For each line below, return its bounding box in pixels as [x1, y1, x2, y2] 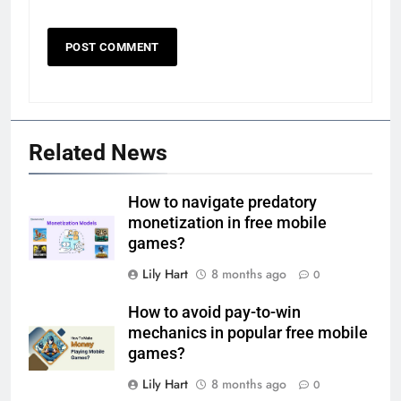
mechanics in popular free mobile [128, 323, 368, 342]
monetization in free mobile [128, 213, 327, 232]
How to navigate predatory [128, 192, 317, 211]
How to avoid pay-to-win [128, 303, 301, 321]
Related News [29, 139, 167, 166]
